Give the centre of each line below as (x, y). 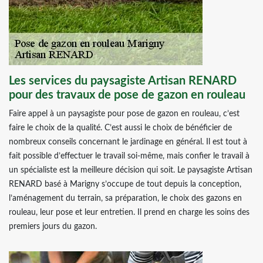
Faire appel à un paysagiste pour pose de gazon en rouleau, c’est (124, 114)
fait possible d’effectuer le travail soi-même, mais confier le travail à (129, 156)
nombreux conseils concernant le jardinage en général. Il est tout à (128, 142)
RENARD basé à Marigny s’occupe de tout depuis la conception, (125, 184)
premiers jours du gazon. (53, 227)
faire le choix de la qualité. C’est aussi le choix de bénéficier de (120, 128)
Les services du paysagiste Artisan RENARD (123, 81)
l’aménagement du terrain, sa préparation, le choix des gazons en (125, 198)
